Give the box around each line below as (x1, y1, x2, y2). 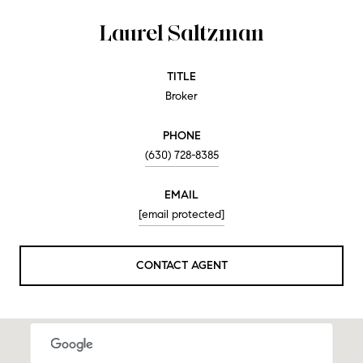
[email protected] (139, 207, 224, 221)
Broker (165, 88, 198, 103)
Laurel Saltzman (99, 18, 264, 46)
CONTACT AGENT (135, 258, 228, 272)
